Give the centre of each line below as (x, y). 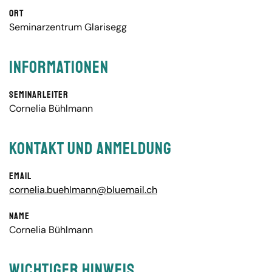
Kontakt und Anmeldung (90, 148)
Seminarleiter (39, 95)
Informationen (59, 67)
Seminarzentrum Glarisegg (68, 27)
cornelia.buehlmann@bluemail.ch (83, 190)
